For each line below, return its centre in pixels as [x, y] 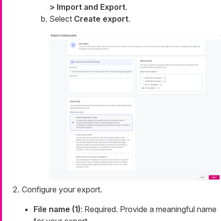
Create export [101, 19]
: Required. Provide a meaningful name [148, 209]
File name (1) [57, 209]
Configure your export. [62, 190]
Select [62, 19]
